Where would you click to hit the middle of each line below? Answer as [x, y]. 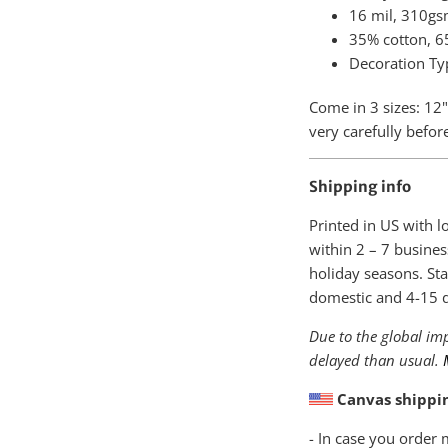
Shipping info [360, 186]
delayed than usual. [376, 359]
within [332, 248]
